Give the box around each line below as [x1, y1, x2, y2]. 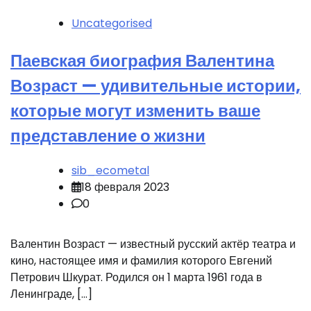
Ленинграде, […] [10, 286, 92, 303]
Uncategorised [72, 15, 152, 32]
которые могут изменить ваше [10, 99, 260, 123]
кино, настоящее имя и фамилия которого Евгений [10, 253, 272, 269]
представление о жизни [10, 124, 205, 148]
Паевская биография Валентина [10, 49, 274, 73]
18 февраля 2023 [81, 179, 169, 196]
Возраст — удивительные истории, [10, 74, 301, 98]
